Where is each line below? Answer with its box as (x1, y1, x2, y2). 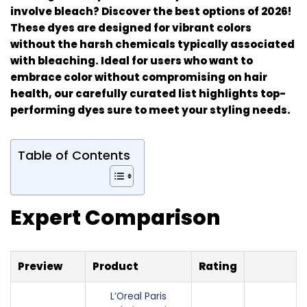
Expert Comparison (10, 203, 221, 232)
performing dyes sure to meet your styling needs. (10, 102, 291, 117)
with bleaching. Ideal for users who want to (10, 53, 253, 68)
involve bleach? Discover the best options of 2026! (10, 3, 291, 19)
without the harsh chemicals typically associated (10, 36, 295, 51)
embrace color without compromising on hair (10, 69, 267, 84)
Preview (18, 258, 62, 273)
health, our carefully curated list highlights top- (10, 86, 286, 101)
